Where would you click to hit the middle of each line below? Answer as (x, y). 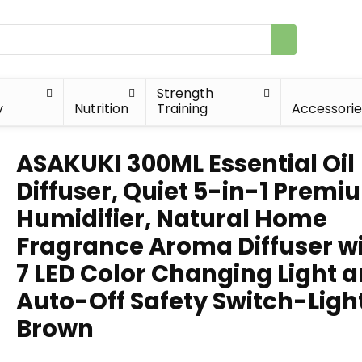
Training (183, 109)
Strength (185, 93)
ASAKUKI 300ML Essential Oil (185, 164)
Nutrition (102, 109)
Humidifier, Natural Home (172, 219)
